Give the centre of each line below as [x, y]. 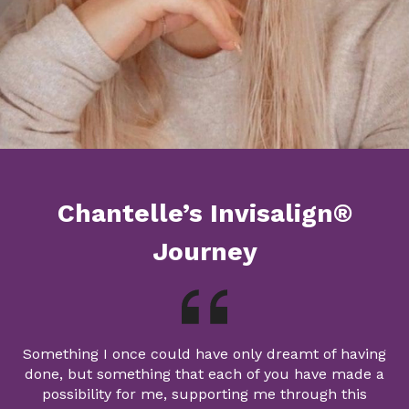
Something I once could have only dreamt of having [204, 354]
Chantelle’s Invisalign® [204, 214]
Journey [204, 252]
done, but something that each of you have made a [204, 374]
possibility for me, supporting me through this [204, 394]
